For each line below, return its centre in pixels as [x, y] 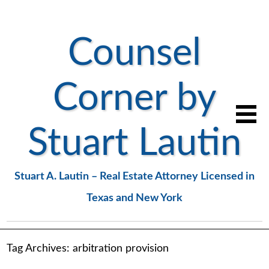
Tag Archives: [40, 249]
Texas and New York [134, 198]
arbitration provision [121, 249]
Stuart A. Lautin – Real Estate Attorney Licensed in [134, 177]
